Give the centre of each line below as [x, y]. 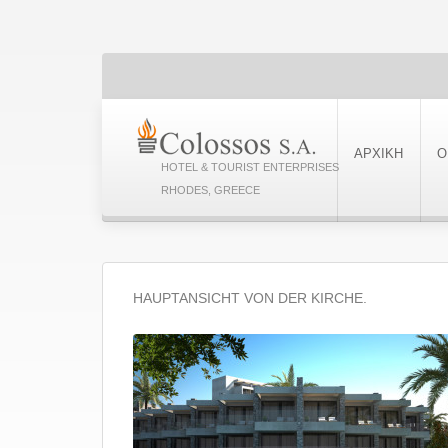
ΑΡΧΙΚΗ [378, 153]
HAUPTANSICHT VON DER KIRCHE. [250, 298]
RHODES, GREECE [210, 190]
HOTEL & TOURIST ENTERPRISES [250, 167]
